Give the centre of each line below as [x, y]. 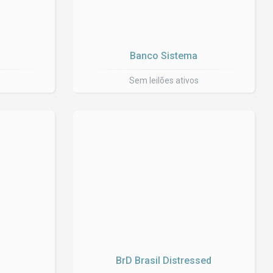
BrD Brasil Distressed [164, 261]
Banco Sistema [164, 56]
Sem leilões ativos [164, 80]
